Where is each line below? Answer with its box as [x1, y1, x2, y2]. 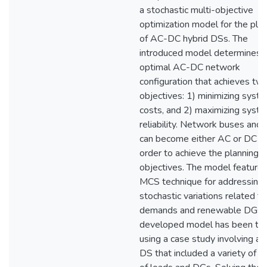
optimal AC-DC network [139, 61, 240, 74]
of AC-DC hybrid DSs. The [139, 32, 248, 45]
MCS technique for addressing [139, 175, 263, 188]
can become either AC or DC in [139, 132, 266, 145]
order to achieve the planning [139, 147, 259, 160]
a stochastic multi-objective [139, 4, 253, 17]
